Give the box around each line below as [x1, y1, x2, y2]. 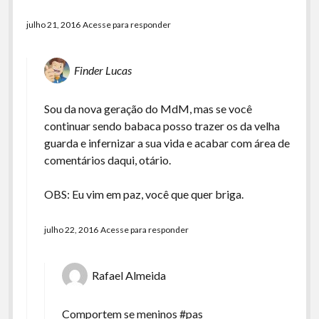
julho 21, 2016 [26, 19, 80, 30]
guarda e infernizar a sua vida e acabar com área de [43, 136, 290, 150]
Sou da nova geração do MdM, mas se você [43, 102, 252, 115]
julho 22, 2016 [43, 224, 98, 235]
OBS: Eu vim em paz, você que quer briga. [43, 187, 244, 201]
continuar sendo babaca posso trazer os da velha [43, 119, 280, 132]
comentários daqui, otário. [43, 153, 171, 167]
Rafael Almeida [91, 268, 166, 282]
